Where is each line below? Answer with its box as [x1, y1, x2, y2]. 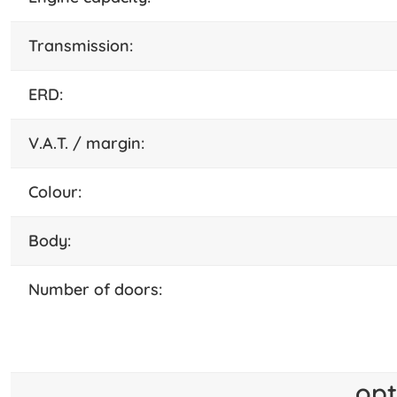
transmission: [37, 35, 133, 56]
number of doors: [40, 278, 162, 300]
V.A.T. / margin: [43, 132, 144, 153]
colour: [38, 181, 82, 202]
